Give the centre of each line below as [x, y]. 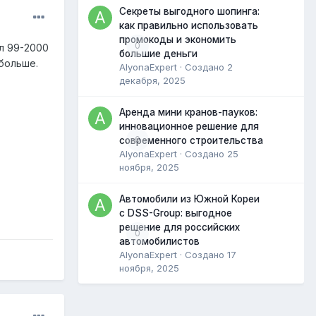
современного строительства [191, 140]
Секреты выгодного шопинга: [189, 11]
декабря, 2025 [152, 80]
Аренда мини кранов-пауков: [188, 112]
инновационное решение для [189, 126]
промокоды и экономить [178, 39]
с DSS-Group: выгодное [176, 213]
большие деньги [158, 53]
